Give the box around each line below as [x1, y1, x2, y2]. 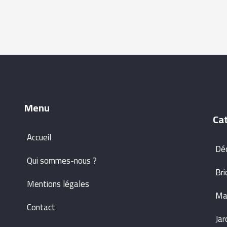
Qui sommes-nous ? [26, 152, 97, 169]
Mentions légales [26, 175, 89, 192]
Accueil [26, 129, 51, 145]
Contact [26, 199, 55, 215]
